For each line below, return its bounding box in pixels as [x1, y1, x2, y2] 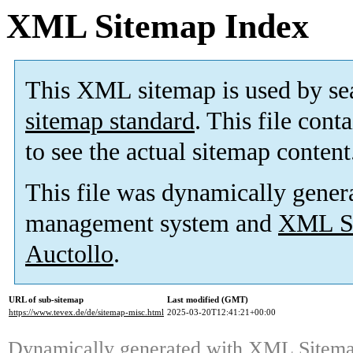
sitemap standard [25, 107, 195, 136]
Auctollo [25, 240, 113, 269]
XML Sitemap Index [6, 7, 309, 46]
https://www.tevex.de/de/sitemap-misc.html [9, 307, 164, 318]
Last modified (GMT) [167, 295, 248, 305]
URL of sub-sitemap [9, 295, 84, 305]
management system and [25, 210, 278, 238]
